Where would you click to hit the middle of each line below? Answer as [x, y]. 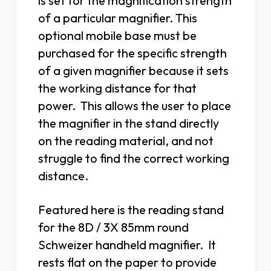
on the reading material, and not [126, 141]
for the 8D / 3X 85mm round [113, 227]
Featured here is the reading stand [131, 210]
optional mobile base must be [117, 36]
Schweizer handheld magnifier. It [127, 245]
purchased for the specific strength [132, 53]
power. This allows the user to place [135, 106]
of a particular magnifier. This [118, 18]
